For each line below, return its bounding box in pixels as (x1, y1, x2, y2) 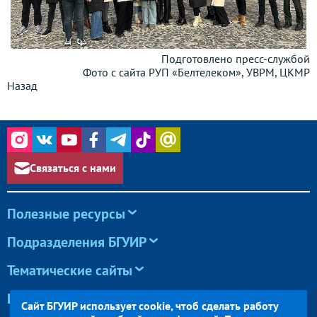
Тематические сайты (7, 261, 132, 280)
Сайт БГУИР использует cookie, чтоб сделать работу (21, 298, 278, 313)
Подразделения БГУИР (7, 233, 146, 252)
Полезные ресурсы (7, 204, 125, 224)
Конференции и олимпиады (7, 289, 180, 309)
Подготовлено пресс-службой (161, 51, 310, 66)
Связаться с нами (30, 161, 117, 175)
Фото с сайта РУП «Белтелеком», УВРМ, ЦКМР (83, 64, 310, 79)
